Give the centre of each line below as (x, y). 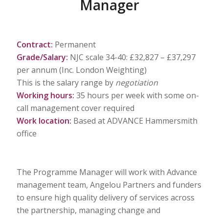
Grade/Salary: (42, 57)
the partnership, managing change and (88, 210)
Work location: (44, 121)
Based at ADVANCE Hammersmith (134, 121)
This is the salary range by (66, 83)
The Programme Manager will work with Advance (107, 172)
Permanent (74, 45)
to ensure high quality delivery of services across (105, 198)
